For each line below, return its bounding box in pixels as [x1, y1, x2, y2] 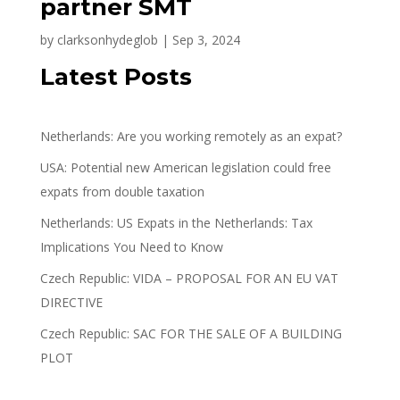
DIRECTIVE [39, 294, 103, 311]
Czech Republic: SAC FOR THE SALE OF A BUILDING [39, 325, 342, 342]
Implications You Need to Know [39, 238, 223, 255]
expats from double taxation [39, 183, 204, 200]
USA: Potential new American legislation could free [39, 159, 331, 176]
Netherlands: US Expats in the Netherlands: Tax [39, 214, 312, 231]
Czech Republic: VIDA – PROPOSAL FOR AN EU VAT [39, 270, 338, 287]
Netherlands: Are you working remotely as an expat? [39, 128, 342, 145]
